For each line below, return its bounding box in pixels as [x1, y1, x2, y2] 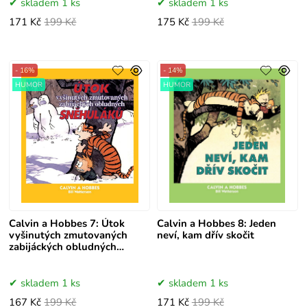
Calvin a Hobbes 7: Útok [9, 217, 125, 231]
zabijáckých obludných [9, 240, 117, 254]
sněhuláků [9, 251, 59, 266]
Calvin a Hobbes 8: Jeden [156, 217, 276, 231]
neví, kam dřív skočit [156, 228, 254, 243]
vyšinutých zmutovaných [9, 228, 128, 243]
